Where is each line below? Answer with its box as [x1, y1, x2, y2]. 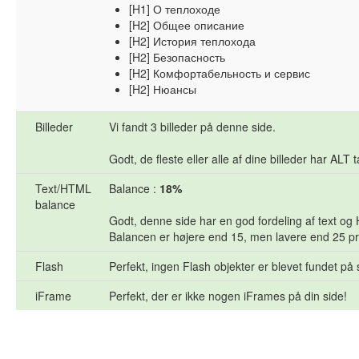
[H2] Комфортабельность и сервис [129, 65, 310, 82]
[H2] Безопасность [129, 49, 225, 66]
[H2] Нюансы [129, 81, 196, 98]
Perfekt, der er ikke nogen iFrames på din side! [109, 288, 347, 305]
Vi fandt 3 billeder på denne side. [109, 119, 276, 135]
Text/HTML [35, 180, 91, 197]
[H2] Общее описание [129, 17, 244, 34]
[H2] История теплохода [129, 33, 256, 50]
